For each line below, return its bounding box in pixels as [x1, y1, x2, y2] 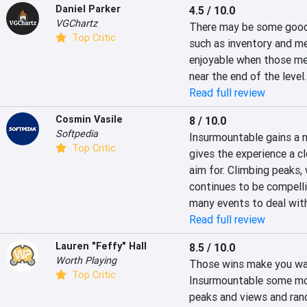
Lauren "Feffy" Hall [56, 240, 147, 252]
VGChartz [56, 17, 97, 29]
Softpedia [56, 127, 98, 140]
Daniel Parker [56, 3, 121, 15]
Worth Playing [56, 254, 116, 267]
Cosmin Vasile [56, 113, 123, 125]
